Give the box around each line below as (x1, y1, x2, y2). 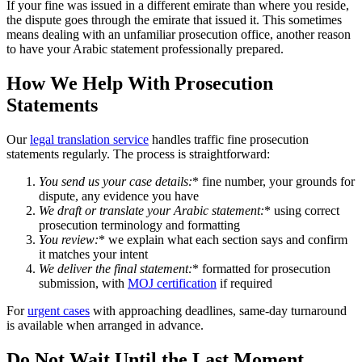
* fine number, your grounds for (192, 175, 355, 189)
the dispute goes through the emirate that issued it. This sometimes (6, 13, 342, 27)
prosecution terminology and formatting (39, 218, 240, 233)
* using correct (264, 204, 339, 218)
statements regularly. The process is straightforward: (6, 147, 270, 162)
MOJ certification (128, 276, 217, 291)
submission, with (39, 276, 128, 291)
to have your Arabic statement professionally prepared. (6, 42, 284, 57)
